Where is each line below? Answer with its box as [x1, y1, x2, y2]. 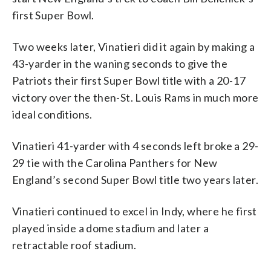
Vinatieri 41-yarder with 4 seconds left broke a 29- [12, 139, 259, 152]
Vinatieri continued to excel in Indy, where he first [12, 204, 257, 218]
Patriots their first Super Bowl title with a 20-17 [12, 73, 246, 87]
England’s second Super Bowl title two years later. [12, 172, 258, 186]
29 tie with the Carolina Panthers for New [12, 155, 218, 169]
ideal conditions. [12, 107, 93, 121]
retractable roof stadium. [12, 238, 136, 252]
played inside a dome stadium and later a [12, 221, 209, 235]
